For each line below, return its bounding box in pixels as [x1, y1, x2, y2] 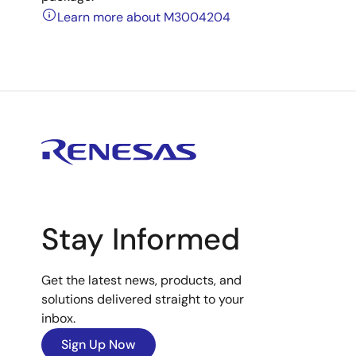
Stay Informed [41, 219, 240, 259]
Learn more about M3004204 [57, 9, 230, 25]
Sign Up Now [61, 336, 136, 353]
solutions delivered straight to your [41, 291, 244, 308]
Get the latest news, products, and [41, 272, 242, 288]
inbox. [41, 310, 75, 327]
